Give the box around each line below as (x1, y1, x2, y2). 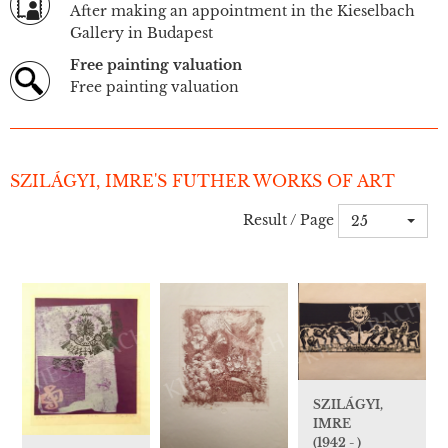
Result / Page (243, 210, 334, 229)
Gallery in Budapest (70, 24, 213, 43)
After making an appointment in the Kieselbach (70, 2, 415, 21)
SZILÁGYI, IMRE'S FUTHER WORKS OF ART (10, 171, 395, 192)
